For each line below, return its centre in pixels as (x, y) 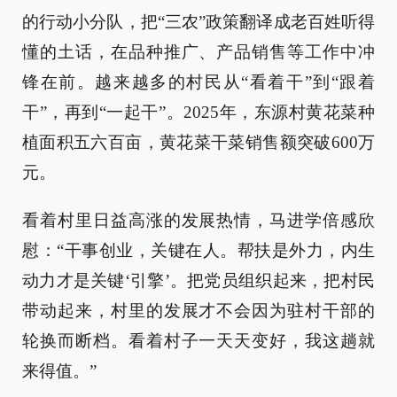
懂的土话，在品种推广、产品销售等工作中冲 (198, 52)
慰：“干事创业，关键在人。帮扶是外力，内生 (198, 251)
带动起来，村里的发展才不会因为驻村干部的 (198, 311)
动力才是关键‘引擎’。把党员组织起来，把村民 (198, 281)
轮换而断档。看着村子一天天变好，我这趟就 (198, 341)
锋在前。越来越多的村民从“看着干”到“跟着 (198, 82)
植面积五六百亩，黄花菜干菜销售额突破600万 (198, 143)
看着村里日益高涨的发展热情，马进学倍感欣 (198, 221)
